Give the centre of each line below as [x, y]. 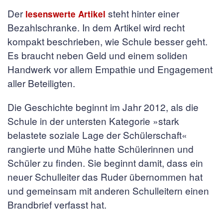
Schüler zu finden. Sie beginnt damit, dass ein [105, 163]
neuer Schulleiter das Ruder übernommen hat [105, 176]
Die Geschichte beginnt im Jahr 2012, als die [103, 107]
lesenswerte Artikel [65, 14]
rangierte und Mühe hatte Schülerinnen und [101, 149]
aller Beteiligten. [41, 83]
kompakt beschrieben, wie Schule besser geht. [108, 41]
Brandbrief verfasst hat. [57, 204]
